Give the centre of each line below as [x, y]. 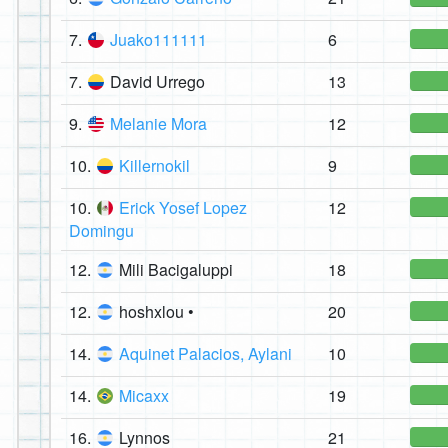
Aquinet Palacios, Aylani [205, 354]
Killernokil [154, 166]
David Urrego [157, 82]
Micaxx [144, 396]
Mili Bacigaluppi [176, 270]
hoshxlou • [156, 312]
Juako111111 [158, 40]
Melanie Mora [158, 124]
